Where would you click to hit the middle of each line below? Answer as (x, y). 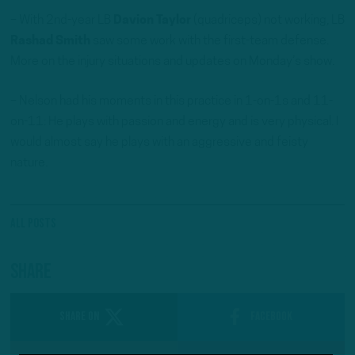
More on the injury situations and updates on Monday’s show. (172, 62)
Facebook (271, 317)
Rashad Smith (50, 42)
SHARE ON (79, 317)
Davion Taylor (152, 21)
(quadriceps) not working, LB (268, 21)
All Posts (33, 223)
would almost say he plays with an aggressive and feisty (159, 142)
